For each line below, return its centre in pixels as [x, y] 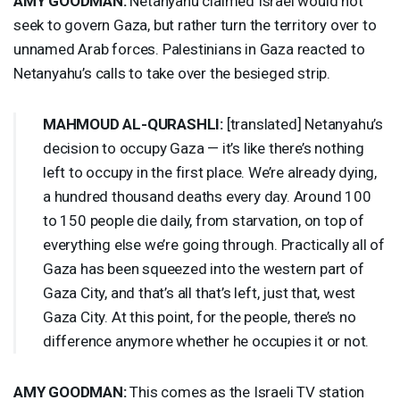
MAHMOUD [81, 124]
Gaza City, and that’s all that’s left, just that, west [200, 292]
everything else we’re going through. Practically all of [214, 244]
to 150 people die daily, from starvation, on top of [204, 220]
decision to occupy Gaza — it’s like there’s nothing [204, 148]
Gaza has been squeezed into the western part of [204, 268]
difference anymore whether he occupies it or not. [206, 341]
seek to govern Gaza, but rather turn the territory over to [195, 25]
